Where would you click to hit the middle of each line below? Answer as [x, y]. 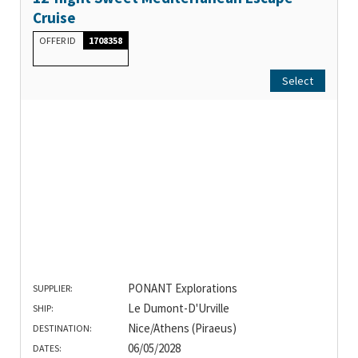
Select [298, 80]
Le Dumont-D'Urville [178, 308]
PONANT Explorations [182, 288]
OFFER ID [58, 40]
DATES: [47, 348]
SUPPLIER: [53, 288]
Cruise [54, 17]
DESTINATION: [62, 328]
